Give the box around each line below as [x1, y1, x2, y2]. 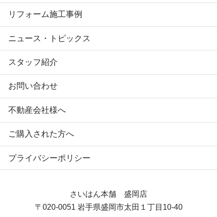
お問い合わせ [8, 81, 58, 91]
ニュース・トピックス [8, 33, 91, 43]
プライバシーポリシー [8, 153, 91, 163]
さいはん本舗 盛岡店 [70, 190, 147, 199]
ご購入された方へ [8, 129, 74, 139]
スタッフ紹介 [8, 58, 58, 67]
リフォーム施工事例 [8, 10, 82, 19]
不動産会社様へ [8, 105, 66, 115]
